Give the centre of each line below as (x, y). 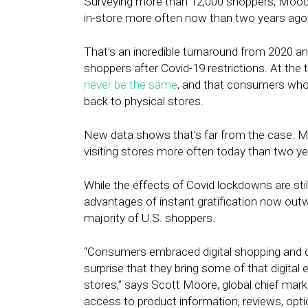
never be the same (131, 85)
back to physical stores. (144, 101)
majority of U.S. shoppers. (151, 218)
